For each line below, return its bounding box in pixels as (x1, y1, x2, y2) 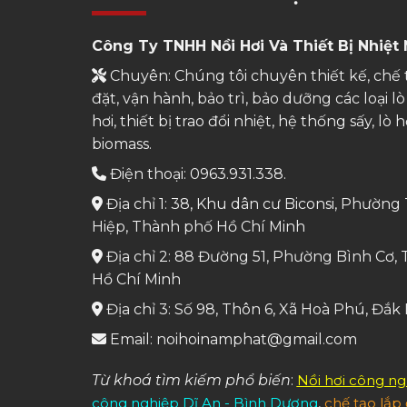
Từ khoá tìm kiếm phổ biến (91, 372, 291, 390)
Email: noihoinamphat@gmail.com (105, 331, 357, 349)
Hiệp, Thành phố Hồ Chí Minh (91, 218, 305, 236)
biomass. (91, 135, 152, 154)
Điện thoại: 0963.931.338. (105, 165, 286, 184)
